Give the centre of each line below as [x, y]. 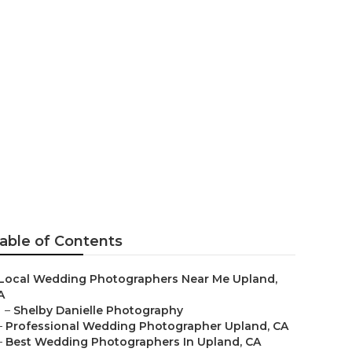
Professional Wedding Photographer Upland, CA [147, 326]
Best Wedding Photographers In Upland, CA [133, 342]
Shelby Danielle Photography [98, 310]
